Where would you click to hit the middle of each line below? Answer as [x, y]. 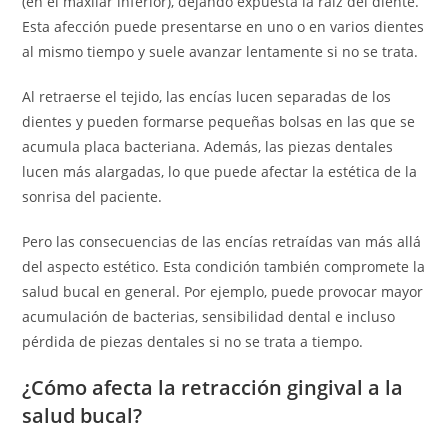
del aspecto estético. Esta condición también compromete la [224, 266]
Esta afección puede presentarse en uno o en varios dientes [223, 26]
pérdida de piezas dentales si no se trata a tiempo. [193, 341]
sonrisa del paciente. [92, 196]
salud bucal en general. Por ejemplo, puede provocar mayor [223, 291]
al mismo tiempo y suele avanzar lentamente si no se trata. [220, 51]
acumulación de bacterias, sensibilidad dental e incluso [209, 316]
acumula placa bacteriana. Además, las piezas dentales [208, 146]
